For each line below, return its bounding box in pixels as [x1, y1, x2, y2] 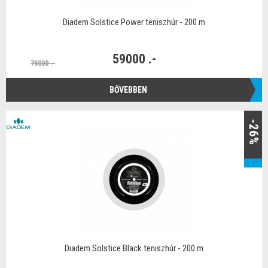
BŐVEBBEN [109, 84, 147, 95]
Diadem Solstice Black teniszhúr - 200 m [65, 243, 203, 254]
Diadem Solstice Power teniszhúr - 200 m [63, 17, 205, 28]
